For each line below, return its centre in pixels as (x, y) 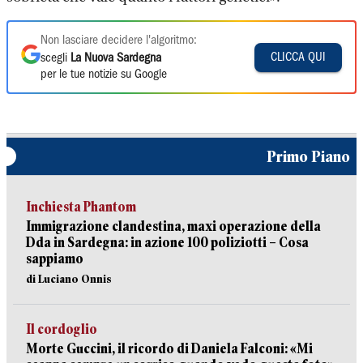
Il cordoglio (62, 329)
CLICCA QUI (298, 57)
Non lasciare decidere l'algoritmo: (119, 41)
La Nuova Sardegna (116, 58)
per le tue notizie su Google (104, 75)
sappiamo (55, 259)
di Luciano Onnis (68, 279)
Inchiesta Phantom (81, 207)
